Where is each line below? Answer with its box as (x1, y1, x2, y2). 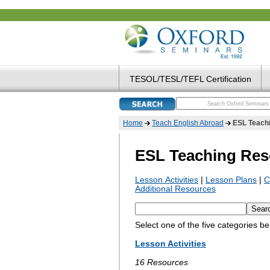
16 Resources (135, 257, 188, 267)
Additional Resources (135, 184, 216, 193)
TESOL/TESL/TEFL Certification (129, 74, 251, 84)
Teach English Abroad (152, 119, 224, 127)
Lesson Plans (206, 175, 257, 184)
